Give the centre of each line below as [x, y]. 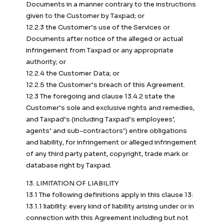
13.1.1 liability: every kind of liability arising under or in [110, 206]
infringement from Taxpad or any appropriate [100, 50]
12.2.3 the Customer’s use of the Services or [98, 27]
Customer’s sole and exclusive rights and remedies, [110, 108]
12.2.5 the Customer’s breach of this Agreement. [105, 85]
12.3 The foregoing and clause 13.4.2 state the [100, 96]
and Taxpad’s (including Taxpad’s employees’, [100, 119]
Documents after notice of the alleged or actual [104, 39]
